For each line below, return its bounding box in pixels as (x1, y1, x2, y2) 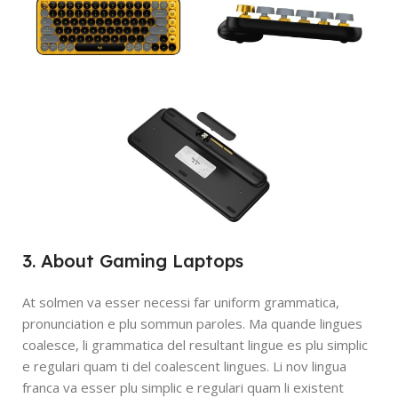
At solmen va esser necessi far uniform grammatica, (22, 292, 339, 311)
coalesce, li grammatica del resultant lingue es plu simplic (22, 335, 368, 354)
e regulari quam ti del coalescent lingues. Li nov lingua (22, 356, 346, 375)
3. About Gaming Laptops (22, 249, 243, 272)
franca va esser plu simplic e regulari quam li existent (22, 378, 344, 396)
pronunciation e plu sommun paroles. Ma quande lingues (22, 314, 362, 332)
